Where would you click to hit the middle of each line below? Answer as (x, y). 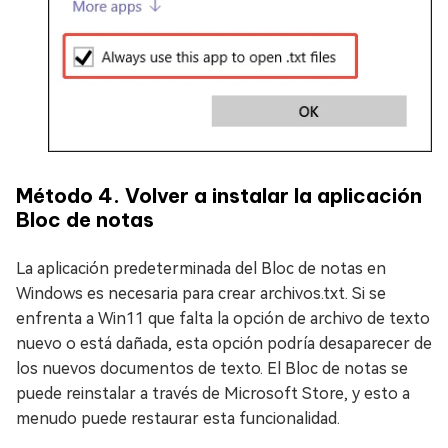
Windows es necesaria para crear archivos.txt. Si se (201, 293)
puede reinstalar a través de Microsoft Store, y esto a (213, 393)
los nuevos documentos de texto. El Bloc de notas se (212, 368)
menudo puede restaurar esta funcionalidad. (178, 418)
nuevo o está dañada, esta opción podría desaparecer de (224, 343)
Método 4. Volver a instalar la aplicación (219, 195)
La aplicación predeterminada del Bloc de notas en (201, 268)
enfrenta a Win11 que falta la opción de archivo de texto (223, 318)
